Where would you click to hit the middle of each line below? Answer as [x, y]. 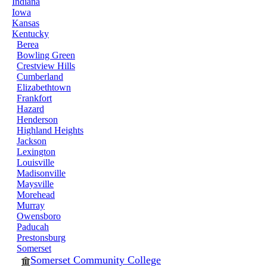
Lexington [36, 152]
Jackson [32, 141]
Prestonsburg [41, 237]
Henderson [37, 119]
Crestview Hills [46, 66]
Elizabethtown [44, 87]
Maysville [35, 184]
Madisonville [41, 173]
